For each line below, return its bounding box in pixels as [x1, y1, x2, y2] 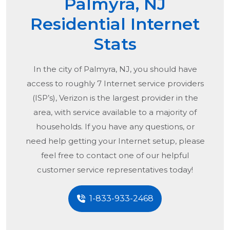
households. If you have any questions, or [35, 122, 195, 132]
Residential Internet [30, 14, 200, 34]
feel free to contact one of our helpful [41, 150, 189, 161]
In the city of [33, 64, 84, 74]
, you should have [129, 64, 197, 74]
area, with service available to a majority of [33, 107, 197, 118]
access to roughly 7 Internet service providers [26, 79, 204, 89]
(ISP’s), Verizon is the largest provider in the [32, 93, 198, 103]
